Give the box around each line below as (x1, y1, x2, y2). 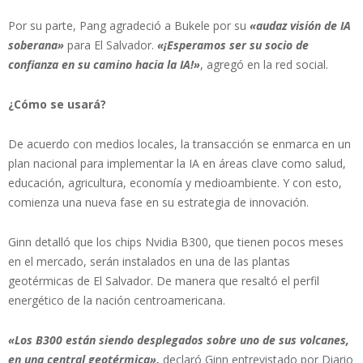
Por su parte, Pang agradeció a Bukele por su (8, 17, 250, 33)
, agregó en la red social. (200, 56, 328, 72)
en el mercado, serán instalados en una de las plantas (8, 253, 290, 269)
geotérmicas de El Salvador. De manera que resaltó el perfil (8, 272, 319, 288)
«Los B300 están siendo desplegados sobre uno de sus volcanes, (8, 331, 349, 348)
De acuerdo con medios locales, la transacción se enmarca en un (8, 135, 351, 152)
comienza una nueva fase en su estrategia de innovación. (8, 194, 309, 210)
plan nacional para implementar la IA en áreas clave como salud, (8, 155, 346, 171)
